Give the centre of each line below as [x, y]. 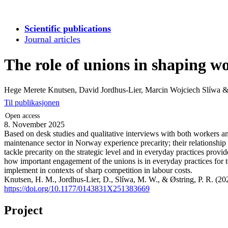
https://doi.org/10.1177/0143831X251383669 [77, 188]
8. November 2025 [34, 124]
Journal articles [52, 39]
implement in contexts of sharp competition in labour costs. [98, 170]
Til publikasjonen [32, 102]
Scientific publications [68, 28]
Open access [22, 115]
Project [23, 210]
